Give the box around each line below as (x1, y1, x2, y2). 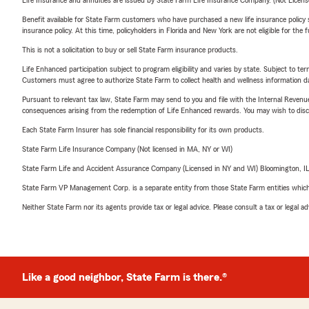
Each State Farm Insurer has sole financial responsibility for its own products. (22, 126, 264, 134)
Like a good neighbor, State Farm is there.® (22, 272, 227, 283)
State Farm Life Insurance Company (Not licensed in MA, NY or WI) (22, 145, 232, 153)
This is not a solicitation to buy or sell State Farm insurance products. (22, 46, 238, 54)
